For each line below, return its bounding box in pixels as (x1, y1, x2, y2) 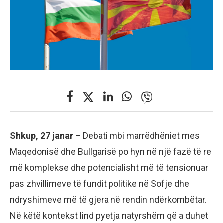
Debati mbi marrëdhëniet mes (81, 130, 200, 141)
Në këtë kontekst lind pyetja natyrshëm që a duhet (10, 210, 208, 221)
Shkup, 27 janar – (10, 130, 81, 141)
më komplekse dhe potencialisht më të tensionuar (10, 162, 208, 173)
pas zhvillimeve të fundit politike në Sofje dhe (10, 178, 189, 189)
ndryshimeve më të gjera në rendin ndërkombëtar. (10, 194, 207, 205)
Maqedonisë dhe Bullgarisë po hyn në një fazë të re (10, 146, 211, 157)
